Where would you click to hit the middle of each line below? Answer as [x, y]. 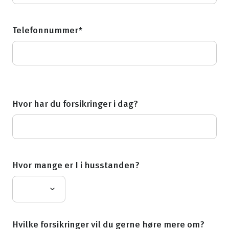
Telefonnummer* [47, 31]
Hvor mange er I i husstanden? [76, 166]
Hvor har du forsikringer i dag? [75, 104]
